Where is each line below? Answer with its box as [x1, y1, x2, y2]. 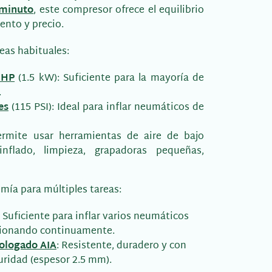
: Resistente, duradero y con [56, 237, 186, 255]
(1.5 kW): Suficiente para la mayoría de [15, 70, 205, 87]
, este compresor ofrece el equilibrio [33, 2, 205, 19]
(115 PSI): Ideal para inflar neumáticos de [8, 99, 204, 117]
